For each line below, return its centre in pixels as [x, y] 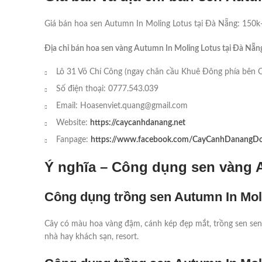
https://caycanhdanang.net [138, 123]
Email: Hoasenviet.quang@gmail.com [122, 106]
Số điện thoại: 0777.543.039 [107, 89]
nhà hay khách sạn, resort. [92, 237]
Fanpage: [73, 140]
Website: [73, 123]
